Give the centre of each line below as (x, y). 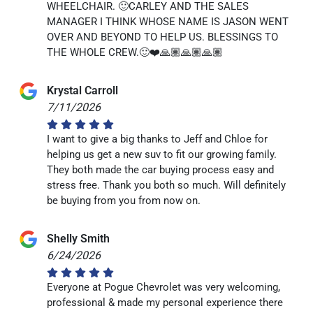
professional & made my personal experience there (165, 302)
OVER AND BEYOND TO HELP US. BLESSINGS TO (163, 37)
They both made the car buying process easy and (161, 169)
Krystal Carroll (83, 90)
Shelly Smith (79, 238)
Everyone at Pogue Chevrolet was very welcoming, (164, 287)
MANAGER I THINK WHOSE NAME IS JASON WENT (168, 21)
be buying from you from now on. (124, 200)
